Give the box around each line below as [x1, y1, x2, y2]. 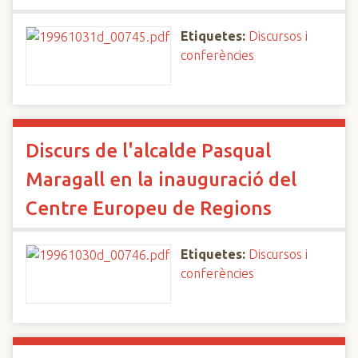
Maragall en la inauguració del [26, 169, 296, 190]
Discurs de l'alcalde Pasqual [26, 140, 271, 161]
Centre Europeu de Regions [26, 197, 272, 219]
